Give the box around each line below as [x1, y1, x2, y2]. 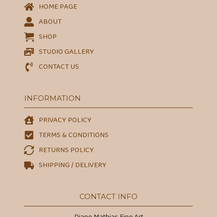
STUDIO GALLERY [39, 46, 94, 58]
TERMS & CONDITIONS [39, 129, 108, 141]
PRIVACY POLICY [39, 114, 92, 126]
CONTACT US [39, 61, 79, 73]
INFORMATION [24, 93, 81, 103]
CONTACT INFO [79, 191, 138, 201]
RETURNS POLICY [39, 144, 94, 156]
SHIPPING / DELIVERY [39, 159, 107, 171]
